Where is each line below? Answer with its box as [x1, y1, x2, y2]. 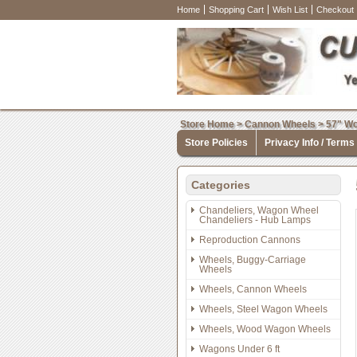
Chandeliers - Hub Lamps [199, 214, 311, 226]
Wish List [273, 5, 308, 14]
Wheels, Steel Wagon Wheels [199, 304, 328, 315]
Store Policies [185, 137, 248, 148]
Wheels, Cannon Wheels [199, 284, 307, 295]
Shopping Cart [209, 5, 264, 14]
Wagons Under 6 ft [199, 343, 280, 355]
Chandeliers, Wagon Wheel [199, 205, 319, 216]
